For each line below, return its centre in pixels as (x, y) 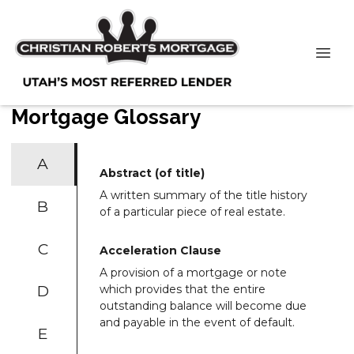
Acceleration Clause (160, 250)
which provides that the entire (183, 289)
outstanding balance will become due (203, 305)
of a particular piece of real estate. (192, 211)
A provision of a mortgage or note (193, 272)
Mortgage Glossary (106, 117)
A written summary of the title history (203, 195)
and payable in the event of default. (197, 322)
